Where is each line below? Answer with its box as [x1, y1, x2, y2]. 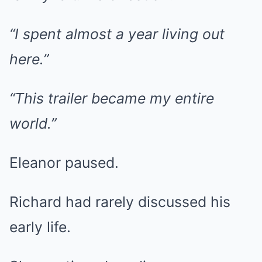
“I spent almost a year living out [9, 25, 225, 43]
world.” [9, 115, 56, 132]
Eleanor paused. [9, 154, 119, 171]
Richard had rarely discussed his [9, 193, 230, 211]
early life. [9, 218, 71, 236]
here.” [9, 50, 49, 68]
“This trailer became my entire [9, 89, 214, 107]
